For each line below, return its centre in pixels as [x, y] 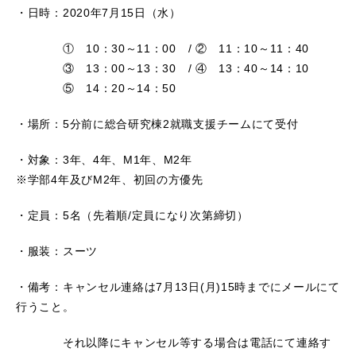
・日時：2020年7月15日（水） [99, 13]
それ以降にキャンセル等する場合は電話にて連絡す [174, 343]
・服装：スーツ [57, 252]
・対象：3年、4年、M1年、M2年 [104, 160]
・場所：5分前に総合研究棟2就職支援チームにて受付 [157, 124]
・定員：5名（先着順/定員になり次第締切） [132, 216]
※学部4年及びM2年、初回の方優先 [110, 180]
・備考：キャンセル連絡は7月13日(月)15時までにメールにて [178, 287]
